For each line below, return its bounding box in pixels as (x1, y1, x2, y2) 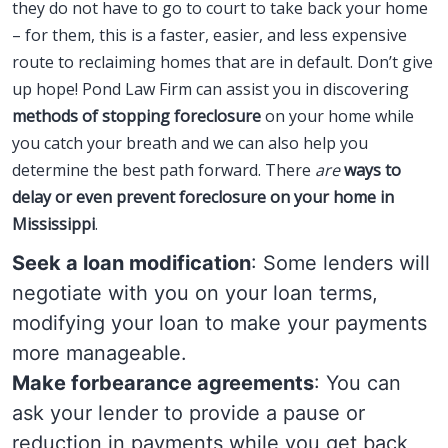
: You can (314, 371, 401, 395)
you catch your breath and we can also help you (12, 132, 368, 154)
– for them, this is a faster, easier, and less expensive (12, 24, 407, 46)
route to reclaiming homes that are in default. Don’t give (12, 51, 433, 73)
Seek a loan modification (12, 251, 251, 275)
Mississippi (12, 213, 95, 235)
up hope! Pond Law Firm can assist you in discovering (12, 78, 409, 100)
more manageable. (12, 341, 193, 365)
